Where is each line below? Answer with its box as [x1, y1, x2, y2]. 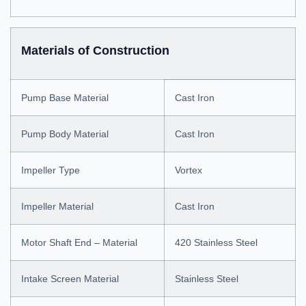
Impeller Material [21, 201, 94, 212]
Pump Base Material [21, 92, 109, 103]
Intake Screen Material [21, 273, 119, 284]
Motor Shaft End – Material [21, 237, 137, 248]
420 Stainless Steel [175, 237, 258, 248]
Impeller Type [21, 165, 80, 176]
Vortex [175, 165, 202, 176]
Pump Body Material [21, 128, 109, 139]
